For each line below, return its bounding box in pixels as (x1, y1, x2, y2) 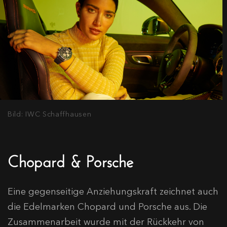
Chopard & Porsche (8, 146, 133, 171)
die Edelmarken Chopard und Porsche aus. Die (8, 201, 207, 212)
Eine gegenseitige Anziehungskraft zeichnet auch (8, 185, 218, 197)
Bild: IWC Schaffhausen (8, 109, 92, 119)
